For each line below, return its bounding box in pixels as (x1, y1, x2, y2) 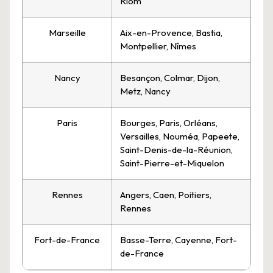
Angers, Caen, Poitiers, (120, 189, 211, 201)
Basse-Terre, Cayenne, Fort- (120, 234, 237, 246)
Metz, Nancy (120, 85, 171, 97)
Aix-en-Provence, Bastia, (120, 27, 222, 39)
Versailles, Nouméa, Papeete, (120, 130, 239, 143)
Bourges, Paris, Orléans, (120, 117, 218, 129)
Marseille (48, 27, 86, 39)
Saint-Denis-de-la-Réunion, (120, 144, 233, 156)
